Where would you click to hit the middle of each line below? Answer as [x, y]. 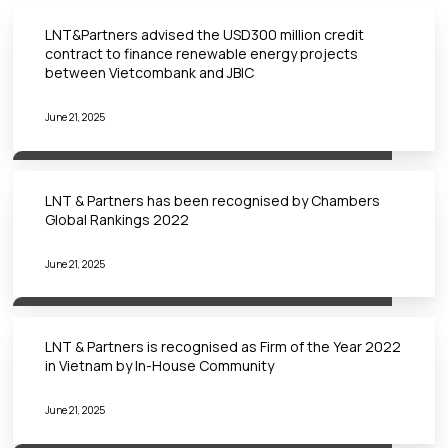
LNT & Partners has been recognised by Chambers [213, 200]
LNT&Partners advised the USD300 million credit [205, 35]
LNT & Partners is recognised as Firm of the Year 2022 [223, 347]
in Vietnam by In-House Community [160, 366]
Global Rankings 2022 [117, 219]
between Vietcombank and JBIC [150, 73]
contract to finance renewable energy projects [202, 54]
